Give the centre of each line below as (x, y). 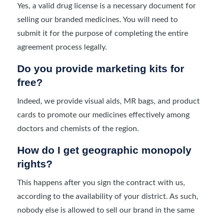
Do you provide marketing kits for (101, 68)
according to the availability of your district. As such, (108, 196)
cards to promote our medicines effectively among (103, 115)
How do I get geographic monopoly (104, 150)
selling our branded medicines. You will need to (97, 19)
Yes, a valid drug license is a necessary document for (107, 6)
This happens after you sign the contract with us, (101, 182)
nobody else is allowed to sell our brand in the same (106, 210)
